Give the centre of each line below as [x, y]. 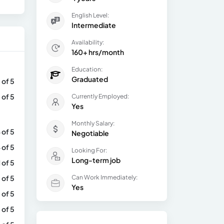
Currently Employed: [100, 96]
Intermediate [94, 25]
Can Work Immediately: [104, 177]
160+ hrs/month [98, 52]
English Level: [90, 15]
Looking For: [89, 150]
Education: [87, 69]
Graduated [90, 79]
